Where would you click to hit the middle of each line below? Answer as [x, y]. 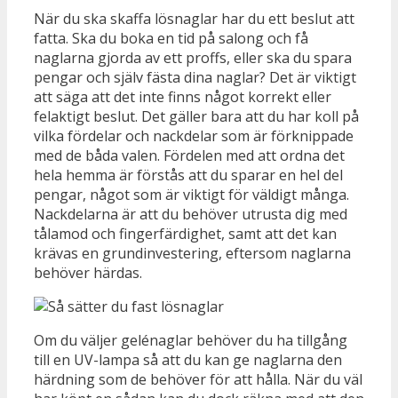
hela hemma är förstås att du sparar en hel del [188, 175]
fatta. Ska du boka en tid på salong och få [171, 39]
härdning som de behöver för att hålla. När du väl [198, 380]
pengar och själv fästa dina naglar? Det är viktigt [195, 78]
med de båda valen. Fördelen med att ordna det [189, 156]
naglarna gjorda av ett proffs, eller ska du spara [193, 58]
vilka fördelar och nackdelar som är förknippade [194, 136]
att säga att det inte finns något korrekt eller [183, 97]
